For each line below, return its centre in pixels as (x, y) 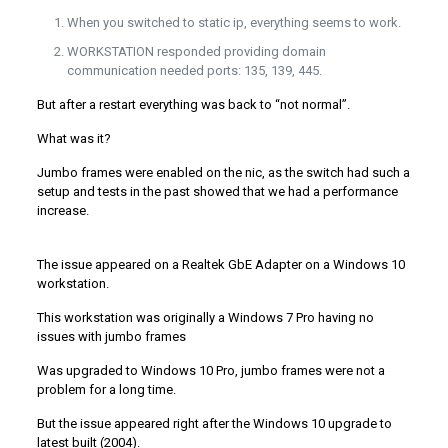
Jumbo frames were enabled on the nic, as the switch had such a (223, 173)
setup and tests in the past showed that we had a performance (217, 192)
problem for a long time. (106, 390)
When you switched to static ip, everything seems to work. (233, 23)
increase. (62, 211)
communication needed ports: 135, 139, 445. (194, 71)
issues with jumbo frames (111, 337)
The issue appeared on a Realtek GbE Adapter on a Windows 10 (220, 265)
